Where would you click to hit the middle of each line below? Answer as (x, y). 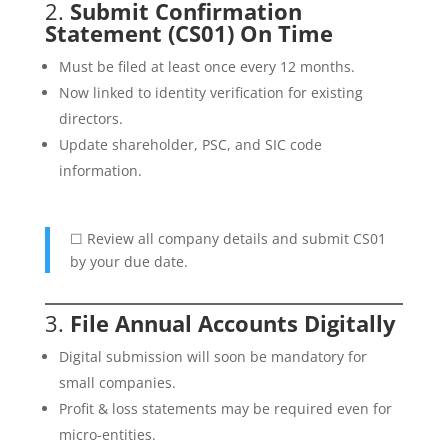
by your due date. (128, 261)
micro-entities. (107, 434)
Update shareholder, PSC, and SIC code (190, 144)
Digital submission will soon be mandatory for (212, 356)
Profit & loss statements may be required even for (225, 408)
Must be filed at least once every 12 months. (206, 66)
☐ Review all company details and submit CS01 (227, 238)
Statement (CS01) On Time (188, 33)
